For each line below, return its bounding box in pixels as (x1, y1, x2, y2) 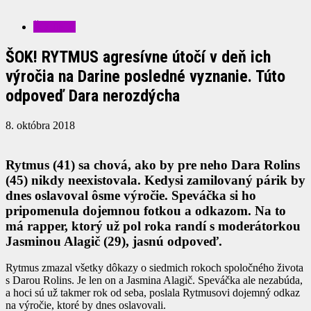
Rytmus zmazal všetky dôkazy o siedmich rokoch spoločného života (6, 262, 303, 274)
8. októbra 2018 (6, 119, 75, 131)
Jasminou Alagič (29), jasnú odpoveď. (6, 233, 222, 249)
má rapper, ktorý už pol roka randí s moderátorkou (6, 218, 301, 233)
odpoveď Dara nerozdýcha (6, 85, 180, 106)
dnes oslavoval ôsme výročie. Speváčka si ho (6, 187, 256, 203)
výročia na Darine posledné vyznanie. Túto (6, 66, 285, 86)
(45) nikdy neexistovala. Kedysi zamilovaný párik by (6, 172, 305, 187)
